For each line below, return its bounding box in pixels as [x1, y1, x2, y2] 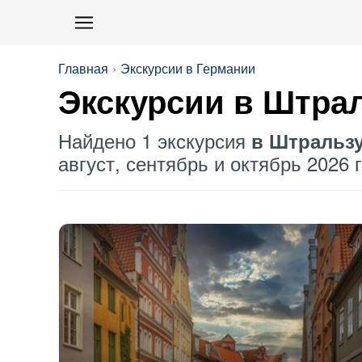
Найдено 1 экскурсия [58, 126, 251, 154]
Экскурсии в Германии [120, 59, 255, 78]
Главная [58, 59, 108, 78]
